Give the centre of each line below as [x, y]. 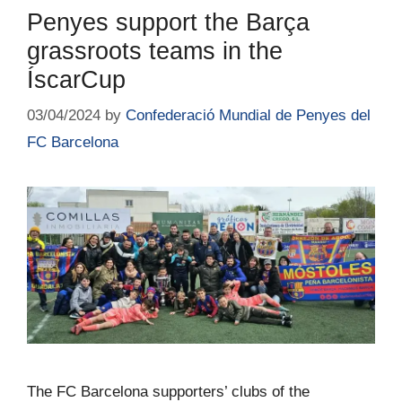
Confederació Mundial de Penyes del [248, 115]
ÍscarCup [76, 80]
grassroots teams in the [155, 52]
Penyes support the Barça [168, 23]
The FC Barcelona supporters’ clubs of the [168, 391]
